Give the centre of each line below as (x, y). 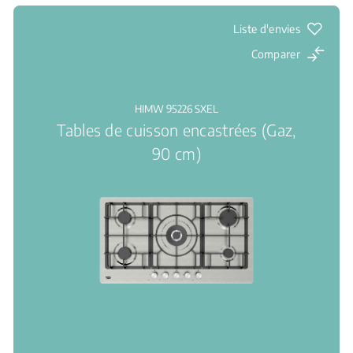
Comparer (275, 54)
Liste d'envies (266, 29)
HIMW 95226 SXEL (176, 109)
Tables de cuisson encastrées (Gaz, (176, 130)
